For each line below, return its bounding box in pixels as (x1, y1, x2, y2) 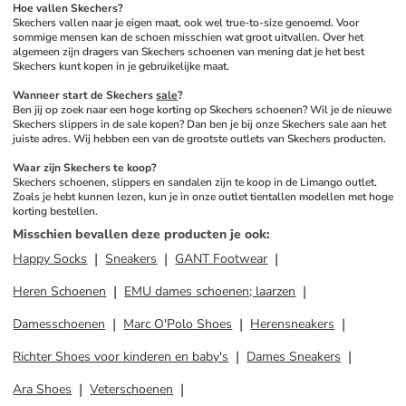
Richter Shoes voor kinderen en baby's (13, 348, 229, 365)
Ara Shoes (13, 381, 72, 398)
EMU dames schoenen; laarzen (124, 283, 296, 300)
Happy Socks (13, 250, 88, 267)
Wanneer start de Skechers (13, 88, 157, 102)
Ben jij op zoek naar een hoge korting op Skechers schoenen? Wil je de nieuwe (13, 102, 392, 117)
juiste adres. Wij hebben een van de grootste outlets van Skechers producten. (13, 131, 390, 146)
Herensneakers (250, 315, 335, 333)
